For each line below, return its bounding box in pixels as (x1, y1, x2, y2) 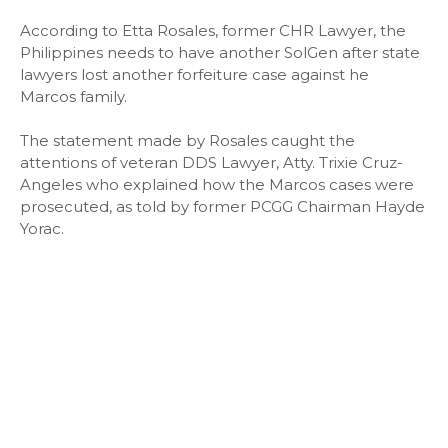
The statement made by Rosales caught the (20, 131, 355, 150)
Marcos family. (20, 87, 127, 106)
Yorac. (20, 219, 64, 238)
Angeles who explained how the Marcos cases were (20, 175, 414, 194)
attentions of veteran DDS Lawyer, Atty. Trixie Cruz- (20, 153, 403, 172)
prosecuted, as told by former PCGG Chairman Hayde (20, 197, 425, 216)
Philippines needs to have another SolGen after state (20, 43, 420, 62)
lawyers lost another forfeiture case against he (20, 65, 369, 84)
